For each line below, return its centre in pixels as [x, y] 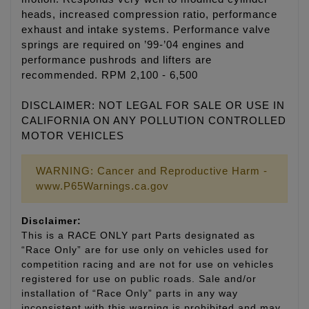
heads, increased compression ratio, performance [149, 15]
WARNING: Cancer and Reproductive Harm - [152, 171]
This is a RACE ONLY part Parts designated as [138, 236]
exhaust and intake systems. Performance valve [146, 30]
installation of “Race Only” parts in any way [130, 293]
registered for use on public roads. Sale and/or [139, 279]
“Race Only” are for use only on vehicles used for [145, 250]
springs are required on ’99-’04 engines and [133, 45]
